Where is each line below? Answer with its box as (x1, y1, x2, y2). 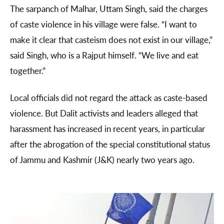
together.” (10, 64, 49, 76)
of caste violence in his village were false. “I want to (10, 17, 197, 30)
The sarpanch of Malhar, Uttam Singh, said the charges (10, 2, 207, 14)
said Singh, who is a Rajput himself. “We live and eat (10, 48, 198, 61)
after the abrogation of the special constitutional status (10, 137, 210, 150)
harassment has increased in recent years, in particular (10, 122, 205, 134)
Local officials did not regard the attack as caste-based (10, 91, 207, 103)
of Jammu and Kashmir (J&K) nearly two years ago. (10, 153, 196, 165)
